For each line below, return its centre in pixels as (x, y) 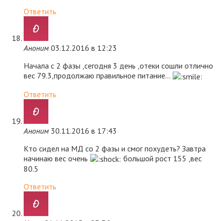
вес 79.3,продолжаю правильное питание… (98, 76)
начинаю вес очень (57, 158)
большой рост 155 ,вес (162, 158)
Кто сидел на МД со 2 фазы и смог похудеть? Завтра (115, 148)
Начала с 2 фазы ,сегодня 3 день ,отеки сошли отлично (118, 66)
